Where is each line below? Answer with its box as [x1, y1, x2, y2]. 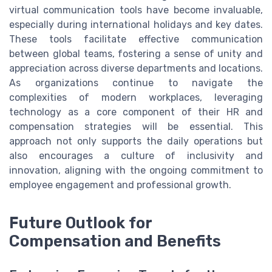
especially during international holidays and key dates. [9, 18, 263, 30]
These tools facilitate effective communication [9, 33, 263, 45]
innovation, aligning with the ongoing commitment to [9, 164, 263, 176]
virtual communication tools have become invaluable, [9, 4, 263, 16]
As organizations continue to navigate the [9, 76, 263, 89]
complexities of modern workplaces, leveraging [9, 91, 263, 103]
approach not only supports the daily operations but [9, 135, 263, 147]
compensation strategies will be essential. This [9, 120, 263, 132]
